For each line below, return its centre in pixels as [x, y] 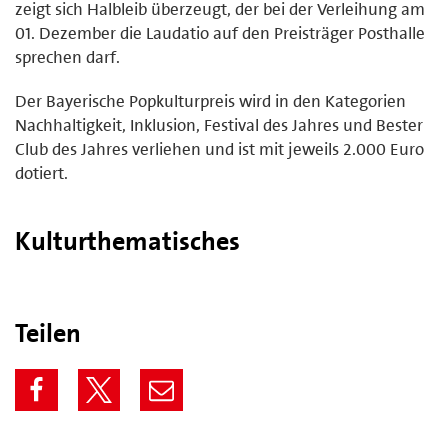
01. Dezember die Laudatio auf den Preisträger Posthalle [220, 32]
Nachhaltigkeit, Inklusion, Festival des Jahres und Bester [219, 124]
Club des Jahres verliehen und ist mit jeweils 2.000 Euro [219, 148]
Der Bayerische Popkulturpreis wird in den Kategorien [210, 100]
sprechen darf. [67, 56]
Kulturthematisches [127, 240]
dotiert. [41, 172]
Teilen [48, 332]
